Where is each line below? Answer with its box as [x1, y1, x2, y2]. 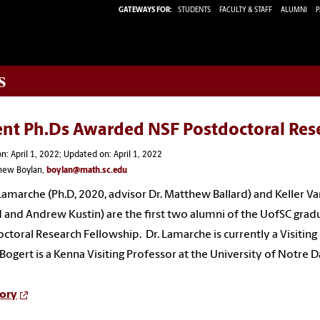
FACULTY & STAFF [219, 6, 272, 14]
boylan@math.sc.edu [46, 166, 127, 175]
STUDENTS [178, 6, 212, 14]
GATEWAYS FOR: [119, 6, 172, 14]
